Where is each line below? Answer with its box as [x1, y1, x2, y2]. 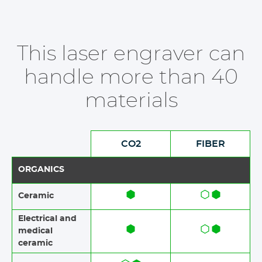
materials [84, 90, 178, 111]
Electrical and [18, 214, 77, 223]
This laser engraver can [17, 43, 245, 64]
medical [18, 226, 53, 235]
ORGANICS [18, 165, 64, 174]
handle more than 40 [24, 67, 238, 88]
